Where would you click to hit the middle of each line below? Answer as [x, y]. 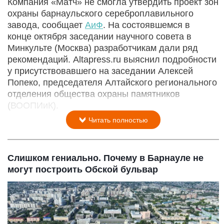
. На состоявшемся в [146, 25]
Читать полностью [117, 120]
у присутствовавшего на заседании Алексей [100, 71]
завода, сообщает [46, 25]
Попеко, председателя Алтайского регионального [112, 82]
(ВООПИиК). [33, 105]
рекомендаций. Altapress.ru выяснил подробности [112, 59]
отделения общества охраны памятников [94, 94]
